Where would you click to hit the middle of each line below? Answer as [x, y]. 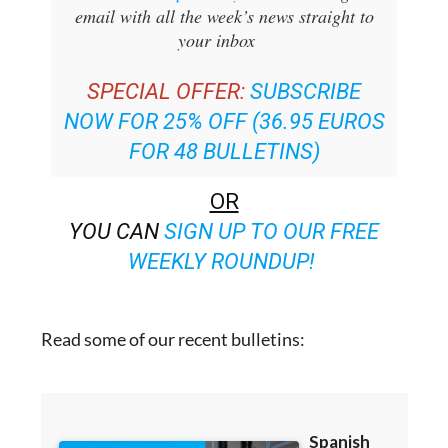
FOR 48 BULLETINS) [224, 114]
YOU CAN [116, 194]
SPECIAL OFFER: [166, 54]
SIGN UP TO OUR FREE [271, 194]
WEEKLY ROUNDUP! [221, 224]
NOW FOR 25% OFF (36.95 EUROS [224, 84]
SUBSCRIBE [305, 54]
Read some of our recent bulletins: [172, 301]
